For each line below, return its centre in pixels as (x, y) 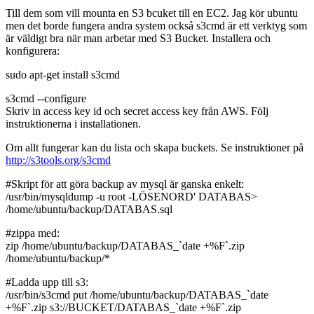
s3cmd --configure (46, 98)
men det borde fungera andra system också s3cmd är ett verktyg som (156, 25)
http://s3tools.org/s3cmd (58, 160)
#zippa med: (33, 233)
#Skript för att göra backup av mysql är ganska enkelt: (125, 184)
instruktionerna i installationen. (73, 123)
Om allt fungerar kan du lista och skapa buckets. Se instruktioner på (155, 147)
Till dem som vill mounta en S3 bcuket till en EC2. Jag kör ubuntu (152, 13)
